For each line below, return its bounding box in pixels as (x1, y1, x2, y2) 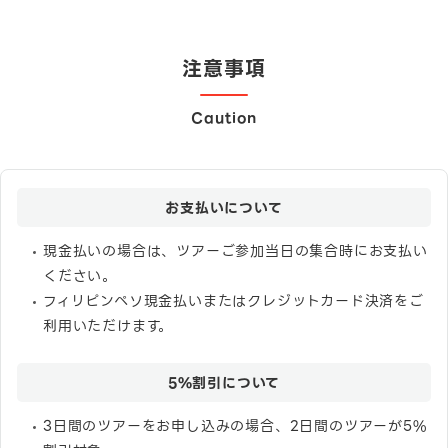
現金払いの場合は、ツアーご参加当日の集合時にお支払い (43, 239, 428, 262)
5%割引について (167, 371, 281, 394)
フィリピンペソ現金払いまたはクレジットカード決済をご (43, 289, 424, 312)
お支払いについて (165, 196, 283, 219)
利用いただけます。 (43, 314, 174, 337)
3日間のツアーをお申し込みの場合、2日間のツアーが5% (43, 414, 428, 437)
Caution (191, 106, 257, 129)
